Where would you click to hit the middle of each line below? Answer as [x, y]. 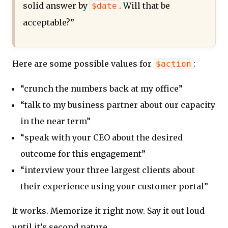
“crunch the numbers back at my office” [102, 89]
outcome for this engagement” [83, 154]
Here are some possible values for [83, 64]
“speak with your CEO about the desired [102, 138]
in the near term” [55, 121]
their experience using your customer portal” [114, 187]
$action [174, 64]
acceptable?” [49, 23]
